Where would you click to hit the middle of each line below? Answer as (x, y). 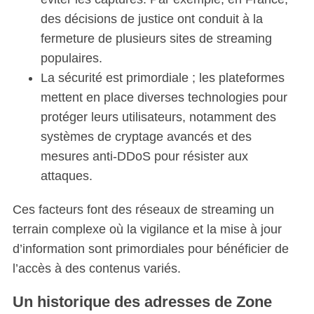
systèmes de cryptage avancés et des (146, 137)
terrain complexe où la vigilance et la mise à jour (147, 229)
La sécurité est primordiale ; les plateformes (162, 78)
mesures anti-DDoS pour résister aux (144, 156)
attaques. (66, 176)
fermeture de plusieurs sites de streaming (156, 39)
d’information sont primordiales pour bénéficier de (150, 249)
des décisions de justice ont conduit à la (151, 19)
